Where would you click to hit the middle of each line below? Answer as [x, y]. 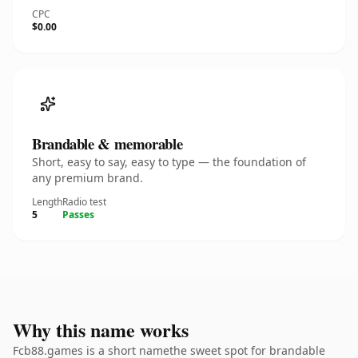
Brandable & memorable [107, 143]
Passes [78, 215]
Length [47, 202]
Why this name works [101, 330]
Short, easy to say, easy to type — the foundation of [169, 162]
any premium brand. [88, 178]
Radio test [84, 202]
